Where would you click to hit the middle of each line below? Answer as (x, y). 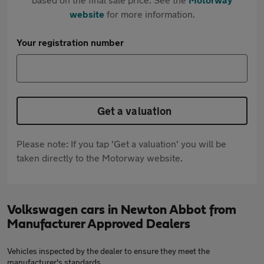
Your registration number (70, 42)
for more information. (149, 14)
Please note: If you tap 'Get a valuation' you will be (121, 143)
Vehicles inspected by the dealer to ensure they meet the (108, 251)
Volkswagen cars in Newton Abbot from (122, 210)
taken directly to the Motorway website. (100, 158)
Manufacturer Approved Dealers (99, 224)
